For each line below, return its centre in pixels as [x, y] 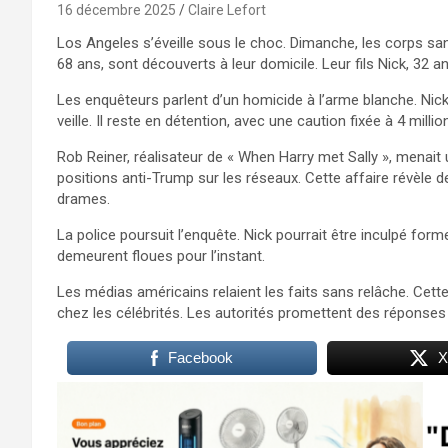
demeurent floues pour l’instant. [161, 255]
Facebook [200, 357]
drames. [83, 198]
